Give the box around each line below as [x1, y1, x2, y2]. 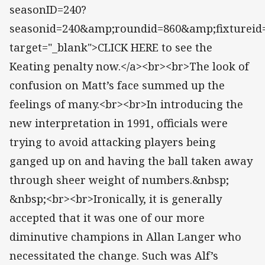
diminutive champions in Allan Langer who [9, 230, 241, 244]
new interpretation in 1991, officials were [9, 116, 228, 131]
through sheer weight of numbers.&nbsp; [9, 173, 229, 188]
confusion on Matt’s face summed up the [9, 78, 225, 93]
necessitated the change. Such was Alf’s [9, 248, 218, 263]
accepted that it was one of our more [9, 211, 205, 225]
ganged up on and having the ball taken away [9, 154, 253, 169]
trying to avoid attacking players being [9, 135, 216, 150]
